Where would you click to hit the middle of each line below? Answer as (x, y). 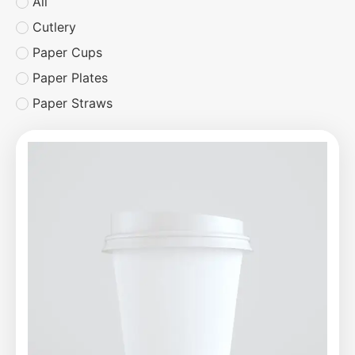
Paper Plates (70, 77)
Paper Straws (73, 103)
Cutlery (54, 27)
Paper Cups (67, 52)
